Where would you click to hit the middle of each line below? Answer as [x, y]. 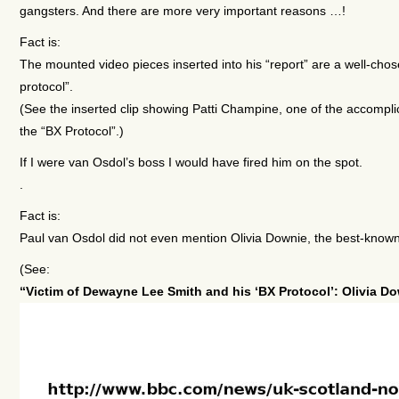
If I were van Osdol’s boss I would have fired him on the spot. [191, 162]
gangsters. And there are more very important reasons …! [182, 10]
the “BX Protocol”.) [71, 130]
